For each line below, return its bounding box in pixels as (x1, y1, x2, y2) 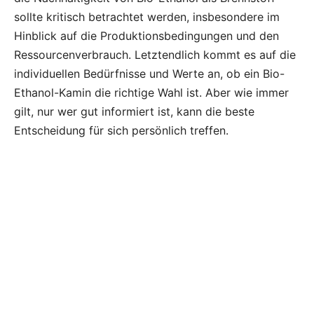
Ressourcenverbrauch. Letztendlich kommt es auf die (14, 48, 296, 62)
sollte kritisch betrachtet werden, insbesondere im (14, 10, 280, 25)
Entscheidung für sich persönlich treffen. (14, 123, 228, 138)
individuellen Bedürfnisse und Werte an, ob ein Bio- (14, 67, 285, 81)
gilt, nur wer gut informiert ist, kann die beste (14, 104, 254, 119)
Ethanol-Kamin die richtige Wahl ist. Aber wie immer (14, 86, 289, 100)
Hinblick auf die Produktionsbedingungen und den (14, 29, 279, 43)
